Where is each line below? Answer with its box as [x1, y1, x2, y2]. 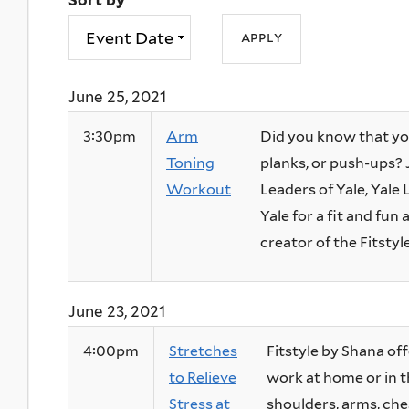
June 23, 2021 [68, 302, 165, 321]
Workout [166, 181, 231, 199]
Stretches [169, 342, 237, 361]
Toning [166, 154, 215, 173]
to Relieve [169, 369, 236, 387]
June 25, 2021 [68, 88, 166, 107]
